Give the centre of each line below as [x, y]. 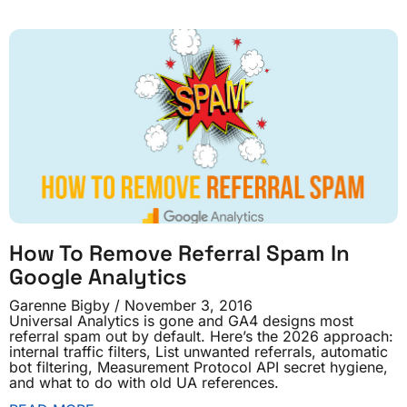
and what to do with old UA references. [144, 382]
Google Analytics [98, 277]
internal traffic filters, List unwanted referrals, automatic [199, 352]
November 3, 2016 [186, 305]
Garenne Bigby [62, 305]
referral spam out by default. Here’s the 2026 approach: [201, 336]
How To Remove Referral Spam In [179, 253]
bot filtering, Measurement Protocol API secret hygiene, [199, 367]
